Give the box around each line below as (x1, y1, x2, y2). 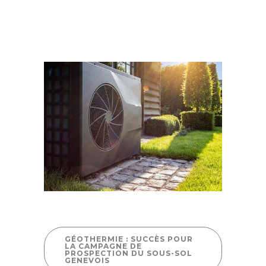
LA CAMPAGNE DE (65, 242, 142, 251)
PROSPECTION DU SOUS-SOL (65, 249, 192, 258)
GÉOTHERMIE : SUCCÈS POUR (65, 235, 193, 244)
